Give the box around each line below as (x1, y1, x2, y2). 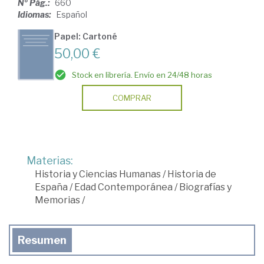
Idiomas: (18, 9, 53, 20)
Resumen (18, 234, 67, 247)
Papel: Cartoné (54, 31, 117, 42)
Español (56, 9, 87, 20)
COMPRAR (113, 93, 151, 103)
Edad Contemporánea (74, 181, 173, 193)
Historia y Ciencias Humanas (35, 169, 161, 180)
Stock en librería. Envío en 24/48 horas (72, 70, 212, 80)
